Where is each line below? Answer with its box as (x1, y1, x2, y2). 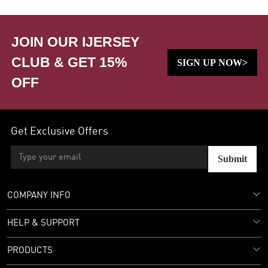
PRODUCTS (7, 246, 53, 255)
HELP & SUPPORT (7, 218, 80, 227)
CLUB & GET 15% (11, 54, 127, 71)
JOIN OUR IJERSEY (11, 34, 140, 50)
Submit (217, 154, 247, 165)
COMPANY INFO (7, 191, 71, 200)
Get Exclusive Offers (11, 126, 109, 137)
